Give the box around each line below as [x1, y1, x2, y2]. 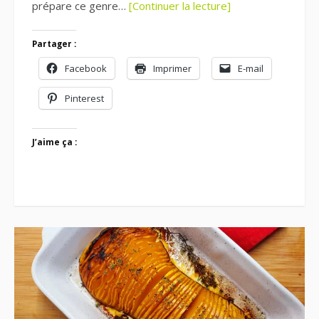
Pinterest [65, 91, 104, 105]
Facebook [65, 61, 107, 75]
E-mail [238, 61, 263, 75]
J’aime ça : [32, 137, 77, 147]
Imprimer [153, 61, 192, 75]
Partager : [32, 38, 76, 49]
